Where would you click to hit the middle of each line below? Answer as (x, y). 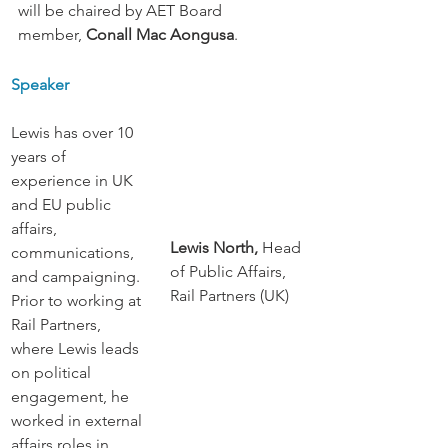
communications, (74, 253)
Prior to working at (78, 301)
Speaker (40, 85)
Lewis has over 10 (74, 133)
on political (53, 373)
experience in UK (74, 181)
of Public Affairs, (230, 272)
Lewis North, (216, 248)
